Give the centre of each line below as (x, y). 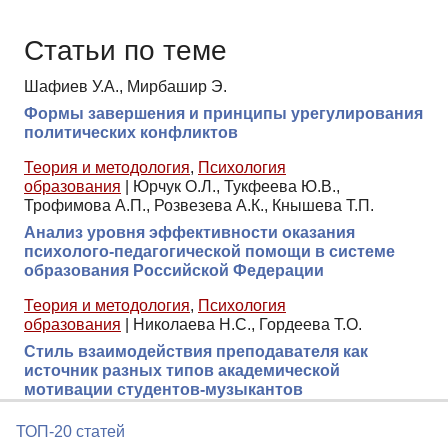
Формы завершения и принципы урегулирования (223, 113)
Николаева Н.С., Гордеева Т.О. (247, 324)
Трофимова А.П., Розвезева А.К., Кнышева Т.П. (199, 205)
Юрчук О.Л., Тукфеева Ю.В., (236, 186)
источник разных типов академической (182, 370)
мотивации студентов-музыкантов (163, 389)
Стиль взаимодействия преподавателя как (196, 351)
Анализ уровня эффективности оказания (189, 232)
